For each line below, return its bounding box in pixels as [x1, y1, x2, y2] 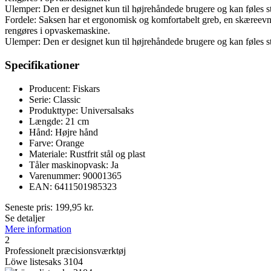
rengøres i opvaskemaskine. [5, 25, 110, 36]
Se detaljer [5, 212, 45, 223]
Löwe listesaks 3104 [5, 256, 83, 267]
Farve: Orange [29, 137, 84, 148]
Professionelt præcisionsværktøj [5, 245, 126, 256]
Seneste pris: [5, 201, 55, 212]
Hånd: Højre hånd [29, 126, 98, 137]
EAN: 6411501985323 [29, 181, 117, 192]
